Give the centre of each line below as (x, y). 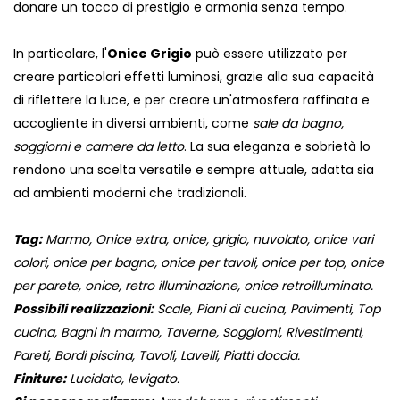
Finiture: (40, 379)
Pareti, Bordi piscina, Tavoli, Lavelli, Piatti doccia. (157, 356)
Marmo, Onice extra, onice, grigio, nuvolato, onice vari (208, 240)
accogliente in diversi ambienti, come (133, 124)
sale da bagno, (298, 124)
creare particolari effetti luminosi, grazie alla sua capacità (194, 77)
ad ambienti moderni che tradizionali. (130, 193)
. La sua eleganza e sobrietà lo (277, 147)
